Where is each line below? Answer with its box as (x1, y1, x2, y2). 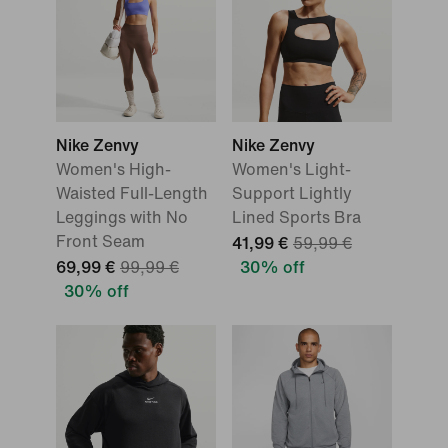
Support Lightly (232, 185, 352, 202)
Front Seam (56, 233, 145, 250)
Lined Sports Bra (232, 209, 361, 226)
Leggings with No (56, 209, 188, 226)
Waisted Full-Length (56, 185, 208, 202)
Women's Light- (232, 161, 351, 178)
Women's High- (56, 161, 171, 178)
